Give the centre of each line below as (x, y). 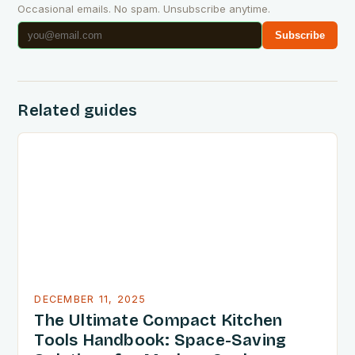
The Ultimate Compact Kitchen (158, 321)
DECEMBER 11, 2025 (90, 300)
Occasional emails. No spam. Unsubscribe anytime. (144, 9)
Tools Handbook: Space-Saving (160, 341)
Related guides (78, 111)
